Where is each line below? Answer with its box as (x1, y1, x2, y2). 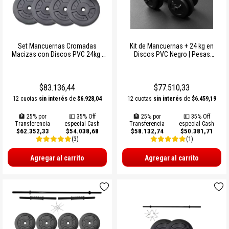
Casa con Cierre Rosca (24, 66, 90, 75)
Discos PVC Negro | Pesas (133, 50, 210, 58)
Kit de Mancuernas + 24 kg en (130, 41, 214, 50)
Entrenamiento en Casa (138, 66, 205, 75)
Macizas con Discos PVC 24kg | (11, 50, 103, 58)
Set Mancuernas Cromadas (18, 41, 97, 50)
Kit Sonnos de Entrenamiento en (11, 58, 104, 66)
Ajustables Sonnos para (136, 58, 207, 66)
